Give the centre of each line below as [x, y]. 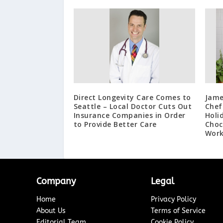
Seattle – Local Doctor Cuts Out [133, 106]
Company [56, 181]
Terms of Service [178, 211]
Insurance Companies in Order [129, 115]
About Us [51, 211]
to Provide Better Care [115, 124]
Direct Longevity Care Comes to [132, 97]
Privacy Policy [174, 199]
